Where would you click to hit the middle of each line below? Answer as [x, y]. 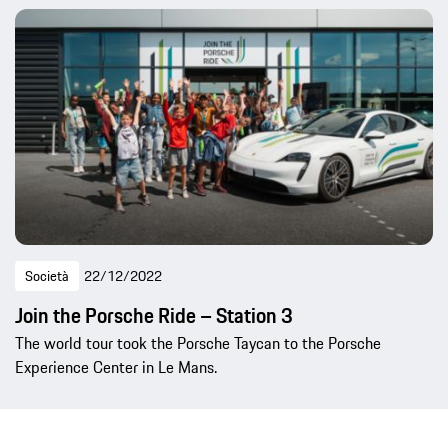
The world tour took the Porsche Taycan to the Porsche [198, 343]
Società [47, 276]
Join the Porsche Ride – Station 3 [154, 316]
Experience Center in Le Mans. [116, 367]
